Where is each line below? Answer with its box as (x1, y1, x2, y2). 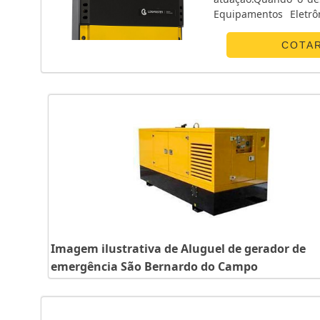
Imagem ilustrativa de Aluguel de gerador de (51, 241, 306, 257)
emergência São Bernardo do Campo (51, 259, 258, 275)
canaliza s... (214, 37, 270, 51)
